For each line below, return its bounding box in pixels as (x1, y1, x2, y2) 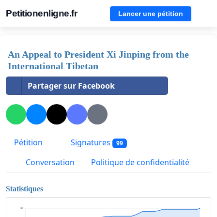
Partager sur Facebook (28, 80, 115, 91)
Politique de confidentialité (91, 157, 189, 168)
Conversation (24, 157, 75, 168)
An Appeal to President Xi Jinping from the (8, 49, 189, 60)
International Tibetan (8, 61, 98, 71)
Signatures (69, 137, 112, 148)
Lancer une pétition (118, 9, 183, 17)
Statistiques (6, 184, 43, 193)
